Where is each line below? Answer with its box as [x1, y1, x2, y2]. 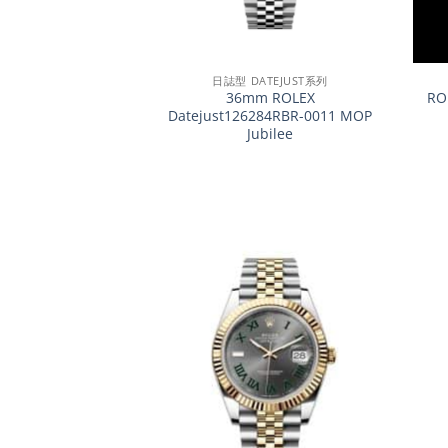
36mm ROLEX [225, 88, 315, 108]
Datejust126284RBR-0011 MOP [168, 106, 373, 126]
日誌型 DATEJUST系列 [212, 72, 328, 88]
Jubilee [247, 124, 294, 144]
